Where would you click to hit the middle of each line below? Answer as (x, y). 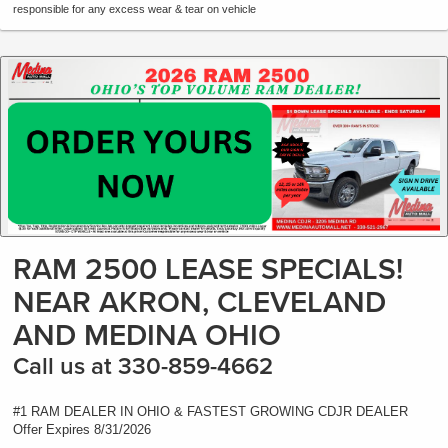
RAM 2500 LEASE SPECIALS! (208, 269)
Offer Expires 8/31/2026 (82, 430)
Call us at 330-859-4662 (143, 366)
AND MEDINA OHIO (147, 335)
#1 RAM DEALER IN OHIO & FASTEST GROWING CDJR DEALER (210, 412)
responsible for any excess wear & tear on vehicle (134, 8)
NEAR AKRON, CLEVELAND (199, 302)
